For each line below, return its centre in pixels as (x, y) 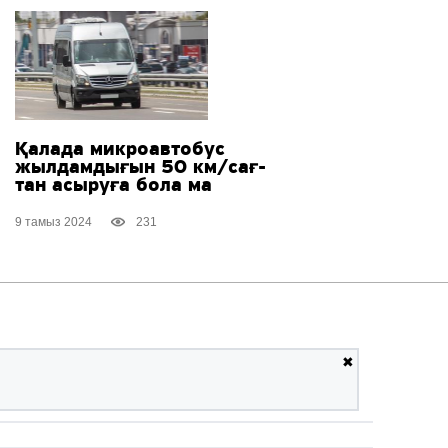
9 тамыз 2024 (53, 222)
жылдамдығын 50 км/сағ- (140, 167)
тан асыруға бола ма (113, 185)
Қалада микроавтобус (119, 149)
